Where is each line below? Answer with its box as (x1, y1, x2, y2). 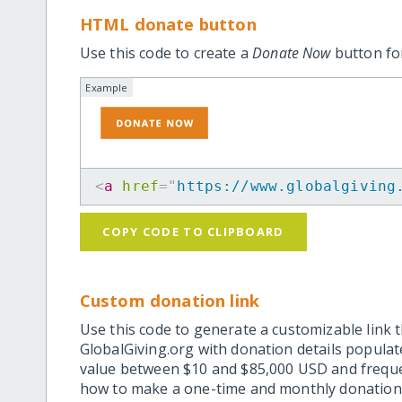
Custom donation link (79, 288, 260, 311)
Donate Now (252, 43, 331, 64)
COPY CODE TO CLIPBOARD (102, 223, 284, 240)
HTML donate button (79, 13, 257, 36)
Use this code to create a (79, 43, 253, 64)
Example (85, 81, 128, 95)
